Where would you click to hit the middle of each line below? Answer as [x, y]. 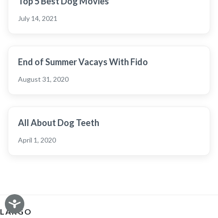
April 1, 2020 [37, 140]
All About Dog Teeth [59, 123]
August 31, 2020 [43, 79]
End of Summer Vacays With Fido [83, 62]
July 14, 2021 [38, 18]
